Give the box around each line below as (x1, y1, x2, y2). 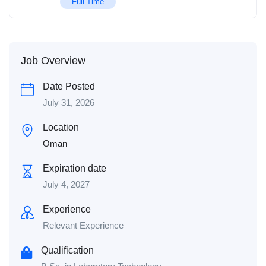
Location (43, 122, 79, 133)
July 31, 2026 (43, 97, 94, 108)
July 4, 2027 (43, 179, 90, 190)
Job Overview (21, 55, 85, 67)
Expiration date (43, 163, 106, 174)
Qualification (41, 245, 94, 256)
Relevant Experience (43, 220, 123, 231)
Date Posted (43, 81, 95, 92)
